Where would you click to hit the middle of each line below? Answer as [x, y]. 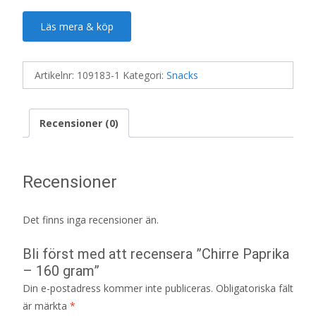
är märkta [46, 305]
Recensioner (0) [79, 123]
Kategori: [145, 75]
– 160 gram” [61, 271]
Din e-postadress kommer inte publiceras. [118, 288]
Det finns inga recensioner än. [91, 219]
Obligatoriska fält [255, 288]
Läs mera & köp [77, 26]
